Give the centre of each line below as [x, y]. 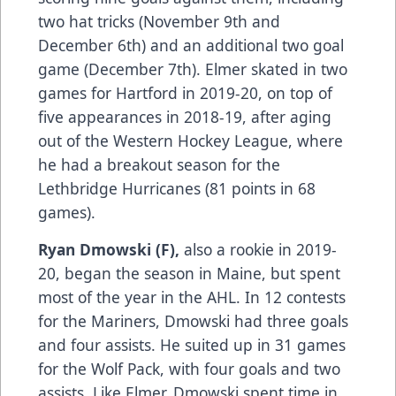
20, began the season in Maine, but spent [189, 273]
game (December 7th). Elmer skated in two [193, 69]
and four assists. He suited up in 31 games [192, 344]
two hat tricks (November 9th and [159, 21]
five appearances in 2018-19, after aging [185, 116]
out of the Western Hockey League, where [190, 140]
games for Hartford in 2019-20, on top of [185, 92]
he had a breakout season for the [159, 164]
